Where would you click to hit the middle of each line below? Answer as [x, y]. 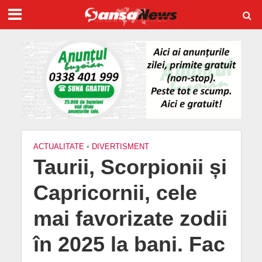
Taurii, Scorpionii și [130, 167]
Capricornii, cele [115, 193]
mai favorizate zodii [130, 218]
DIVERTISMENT [120, 146]
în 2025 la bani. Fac [129, 244]
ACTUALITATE [58, 146]
